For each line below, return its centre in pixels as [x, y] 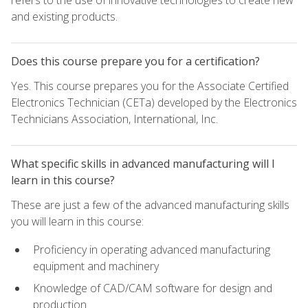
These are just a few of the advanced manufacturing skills [150, 205]
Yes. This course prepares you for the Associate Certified [150, 86]
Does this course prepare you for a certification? [135, 62]
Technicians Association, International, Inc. [114, 119]
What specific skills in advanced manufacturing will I [143, 164]
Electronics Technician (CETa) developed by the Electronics [154, 103]
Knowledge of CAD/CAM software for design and [153, 288]
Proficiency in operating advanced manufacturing [152, 249]
